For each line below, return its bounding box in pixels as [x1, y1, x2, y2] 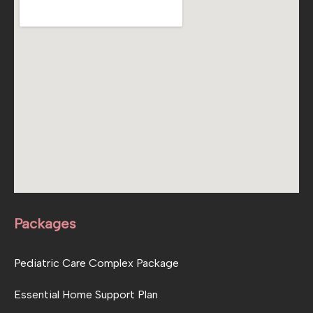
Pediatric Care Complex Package [14, 256, 179, 270]
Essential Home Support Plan [14, 287, 158, 301]
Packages [14, 214, 76, 232]
